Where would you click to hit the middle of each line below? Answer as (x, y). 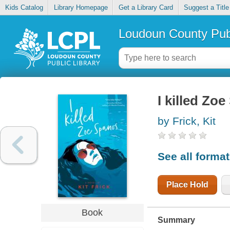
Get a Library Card (146, 8)
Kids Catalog (24, 8)
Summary (176, 220)
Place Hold (187, 184)
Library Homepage (81, 8)
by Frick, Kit (186, 121)
